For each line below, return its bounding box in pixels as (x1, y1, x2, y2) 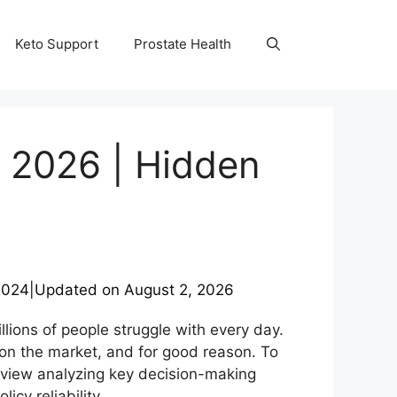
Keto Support (15, 35, 98, 53)
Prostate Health (134, 35, 231, 53)
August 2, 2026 (124, 280, 234, 299)
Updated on (35, 280, 124, 299)
